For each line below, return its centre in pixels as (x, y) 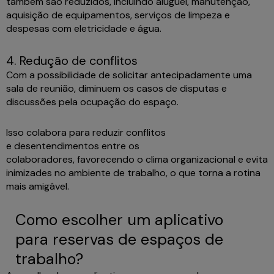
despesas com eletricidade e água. (85, 29)
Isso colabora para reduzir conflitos (86, 133)
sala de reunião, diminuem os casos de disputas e (117, 89)
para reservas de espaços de (119, 240)
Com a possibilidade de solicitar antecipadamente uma (129, 75)
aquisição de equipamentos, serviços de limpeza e (118, 15)
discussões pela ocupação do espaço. (94, 102)
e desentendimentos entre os (73, 146)
